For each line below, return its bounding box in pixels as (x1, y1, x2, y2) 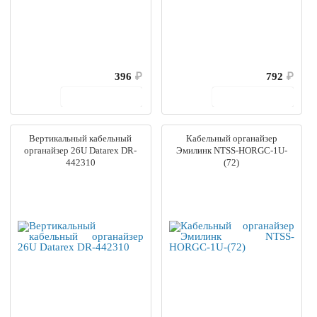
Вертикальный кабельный (29, 133, 132, 144)
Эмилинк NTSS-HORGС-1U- (175, 145, 287, 156)
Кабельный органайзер (185, 133, 277, 144)
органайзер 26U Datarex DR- (24, 145, 137, 156)
